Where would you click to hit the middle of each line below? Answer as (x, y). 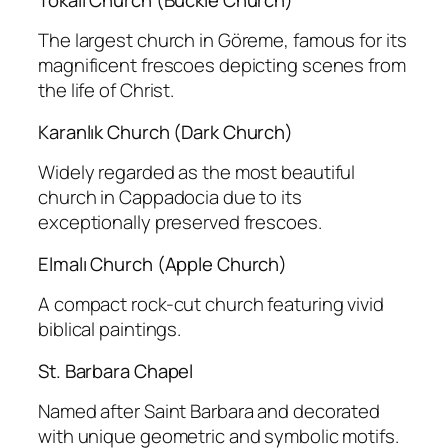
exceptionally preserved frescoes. (180, 222)
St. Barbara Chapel (116, 370)
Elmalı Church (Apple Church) (163, 263)
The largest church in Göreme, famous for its (222, 40)
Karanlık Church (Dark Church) (166, 131)
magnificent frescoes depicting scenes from (222, 65)
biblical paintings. (110, 329)
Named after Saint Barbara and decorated (209, 411)
